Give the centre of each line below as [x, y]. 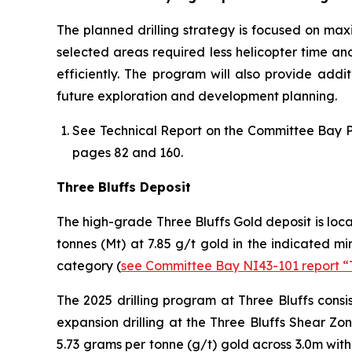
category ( [89, 265]
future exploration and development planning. [197, 95]
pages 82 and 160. [128, 152]
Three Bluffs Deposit [124, 187]
